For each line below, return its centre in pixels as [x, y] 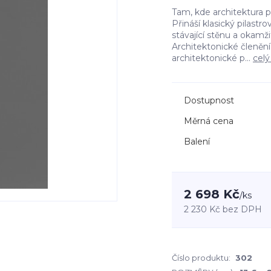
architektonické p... [212, 58]
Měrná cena [209, 121]
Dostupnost [209, 100]
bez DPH [242, 209]
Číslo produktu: [201, 258]
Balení [197, 142]
